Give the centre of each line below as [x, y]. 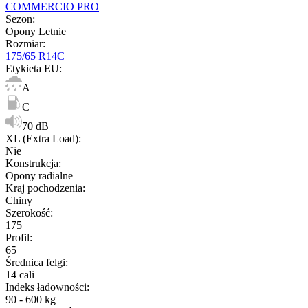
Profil [18, 237]
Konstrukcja [32, 163]
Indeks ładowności [46, 287]
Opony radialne [39, 175]
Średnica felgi [35, 262]
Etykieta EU [32, 68]
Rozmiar [24, 43]
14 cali [20, 274]
